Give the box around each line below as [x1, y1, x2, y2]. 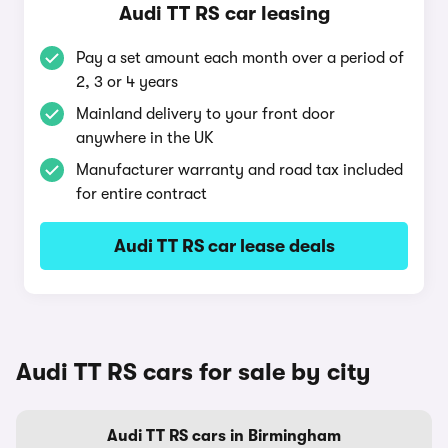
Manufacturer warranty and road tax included [76, 161, 403, 179]
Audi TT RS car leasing [118, 2, 330, 25]
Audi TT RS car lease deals [113, 236, 335, 256]
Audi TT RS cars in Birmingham [107, 427, 341, 445]
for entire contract [76, 185, 207, 203]
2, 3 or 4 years [76, 73, 178, 91]
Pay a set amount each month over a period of [76, 49, 404, 67]
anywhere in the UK [76, 129, 214, 147]
